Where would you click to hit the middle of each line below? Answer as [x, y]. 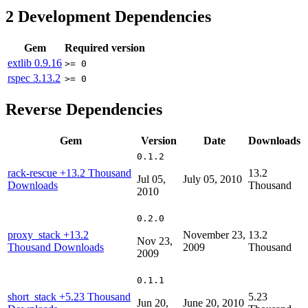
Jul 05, [151, 179]
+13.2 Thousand [96, 173]
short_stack [33, 296]
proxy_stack [35, 234]
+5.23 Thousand [95, 296]
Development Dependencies [112, 17]
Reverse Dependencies [84, 109]
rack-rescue [34, 173]
